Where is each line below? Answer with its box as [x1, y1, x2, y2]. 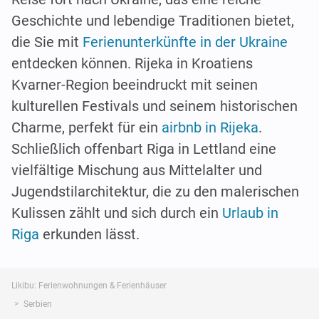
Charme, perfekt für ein [11, 119, 162, 137]
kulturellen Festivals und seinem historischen [11, 98, 298, 115]
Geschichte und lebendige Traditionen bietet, [11, 12, 294, 30]
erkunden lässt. [39, 226, 140, 244]
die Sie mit [11, 33, 83, 51]
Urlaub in [222, 204, 278, 222]
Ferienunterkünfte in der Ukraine [83, 33, 288, 51]
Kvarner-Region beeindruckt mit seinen [11, 76, 258, 94]
